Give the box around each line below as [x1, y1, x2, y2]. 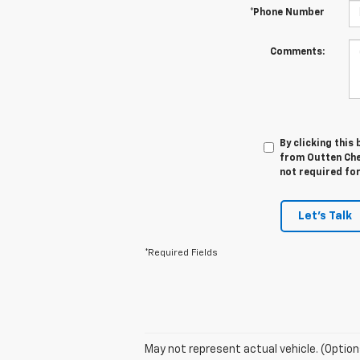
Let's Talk [298, 210, 352, 222]
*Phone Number [249, 7, 325, 18]
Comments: [269, 47, 325, 57]
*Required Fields [145, 247, 218, 258]
